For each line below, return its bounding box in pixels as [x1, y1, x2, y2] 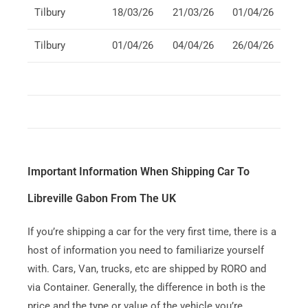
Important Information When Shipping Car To [27, 165, 250, 179]
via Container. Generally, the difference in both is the [27, 281, 265, 294]
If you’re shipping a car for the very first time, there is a [27, 225, 276, 239]
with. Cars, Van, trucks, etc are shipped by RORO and [27, 263, 266, 276]
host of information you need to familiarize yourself [27, 244, 264, 257]
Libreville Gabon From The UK [27, 192, 176, 206]
